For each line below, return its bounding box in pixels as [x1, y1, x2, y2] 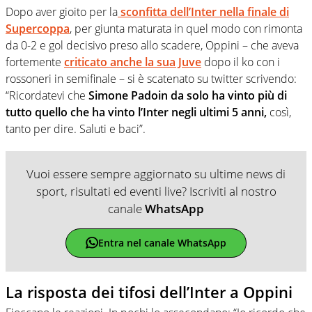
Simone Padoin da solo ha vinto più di [88, 87, 287, 103]
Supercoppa [6, 20, 70, 36]
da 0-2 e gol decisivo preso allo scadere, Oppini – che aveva [6, 37, 299, 53]
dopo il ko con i [201, 54, 280, 70]
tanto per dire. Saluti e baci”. [6, 120, 146, 136]
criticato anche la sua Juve [64, 54, 201, 70]
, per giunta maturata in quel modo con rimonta [70, 20, 302, 36]
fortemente [6, 54, 64, 70]
